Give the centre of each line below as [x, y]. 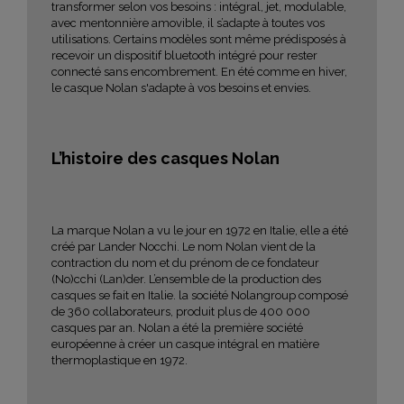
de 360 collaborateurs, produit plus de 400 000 [181, 311]
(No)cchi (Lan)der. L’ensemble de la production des [186, 279]
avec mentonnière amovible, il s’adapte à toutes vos [188, 23]
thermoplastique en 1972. [119, 360]
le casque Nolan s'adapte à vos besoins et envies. [181, 87]
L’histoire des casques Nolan [165, 158]
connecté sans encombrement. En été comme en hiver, [199, 71]
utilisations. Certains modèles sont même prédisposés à [199, 39]
